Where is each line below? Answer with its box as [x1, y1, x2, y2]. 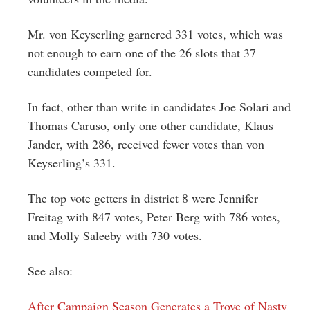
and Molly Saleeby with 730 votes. [28, 226, 202, 244]
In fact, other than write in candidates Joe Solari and [28, 98, 291, 115]
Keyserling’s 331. [28, 154, 116, 171]
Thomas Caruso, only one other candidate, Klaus [28, 116, 273, 134]
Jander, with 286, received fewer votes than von [28, 135, 264, 152]
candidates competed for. [28, 62, 152, 80]
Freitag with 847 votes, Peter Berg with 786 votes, [28, 208, 280, 225]
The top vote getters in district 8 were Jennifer [28, 189, 258, 206]
